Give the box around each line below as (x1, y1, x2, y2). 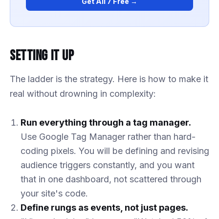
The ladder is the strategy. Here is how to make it (10, 73, 208, 84)
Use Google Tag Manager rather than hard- (21, 131, 196, 142)
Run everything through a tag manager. (21, 117, 191, 128)
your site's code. (21, 188, 88, 198)
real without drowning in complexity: (10, 88, 156, 99)
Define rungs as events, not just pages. (21, 202, 188, 213)
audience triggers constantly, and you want (21, 159, 195, 170)
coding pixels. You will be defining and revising (21, 145, 209, 156)
